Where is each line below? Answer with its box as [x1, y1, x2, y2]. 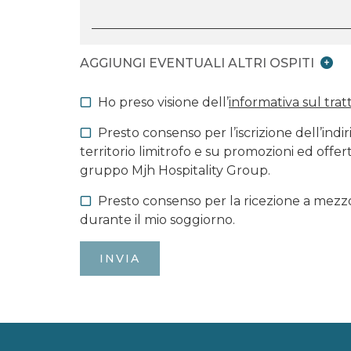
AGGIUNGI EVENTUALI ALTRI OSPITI [80, 56, 314, 71]
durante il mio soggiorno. [80, 212, 235, 227]
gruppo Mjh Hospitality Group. [80, 163, 270, 178]
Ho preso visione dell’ [98, 95, 229, 110]
